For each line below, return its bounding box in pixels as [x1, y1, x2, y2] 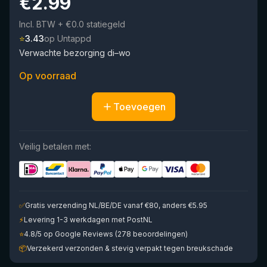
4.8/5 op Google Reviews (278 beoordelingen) [24, 229, 188, 238]
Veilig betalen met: [19, 141, 91, 151]
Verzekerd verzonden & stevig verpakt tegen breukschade [27, 244, 233, 253]
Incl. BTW [19, 19, 55, 29]
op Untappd [44, 33, 91, 44]
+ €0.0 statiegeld [58, 19, 125, 29]
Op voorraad [19, 70, 76, 82]
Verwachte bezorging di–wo [19, 48, 131, 58]
